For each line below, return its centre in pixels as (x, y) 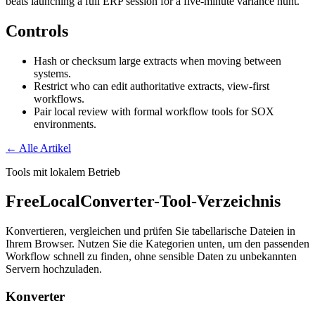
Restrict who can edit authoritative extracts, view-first (152, 86)
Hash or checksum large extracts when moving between (157, 60)
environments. (65, 124)
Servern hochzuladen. (54, 269)
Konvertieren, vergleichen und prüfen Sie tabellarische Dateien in (150, 231)
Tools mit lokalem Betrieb (63, 172)
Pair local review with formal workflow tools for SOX (154, 111)
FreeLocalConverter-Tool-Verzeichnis (143, 201)
